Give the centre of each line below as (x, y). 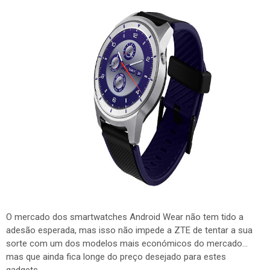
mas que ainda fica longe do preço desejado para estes (116, 257)
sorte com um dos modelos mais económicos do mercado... (127, 243)
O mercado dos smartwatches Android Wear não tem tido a (125, 217)
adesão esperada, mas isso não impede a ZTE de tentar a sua (129, 230)
